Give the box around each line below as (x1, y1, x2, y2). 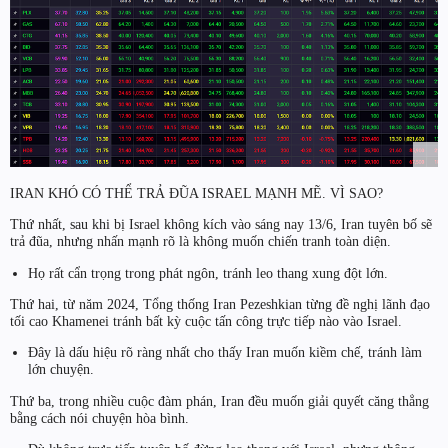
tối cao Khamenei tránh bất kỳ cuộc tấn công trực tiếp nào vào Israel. (10, 313, 402, 330)
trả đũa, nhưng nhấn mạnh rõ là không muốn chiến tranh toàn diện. (10, 233, 391, 250)
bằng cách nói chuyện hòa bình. (10, 409, 189, 426)
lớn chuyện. (27, 361, 94, 378)
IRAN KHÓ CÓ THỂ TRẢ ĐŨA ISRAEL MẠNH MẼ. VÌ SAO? (10, 185, 383, 202)
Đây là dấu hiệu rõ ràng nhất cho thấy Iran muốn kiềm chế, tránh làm (27, 344, 422, 361)
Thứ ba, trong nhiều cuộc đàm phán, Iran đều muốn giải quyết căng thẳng (10, 392, 429, 409)
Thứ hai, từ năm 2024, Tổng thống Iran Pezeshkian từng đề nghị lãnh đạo (10, 296, 430, 313)
